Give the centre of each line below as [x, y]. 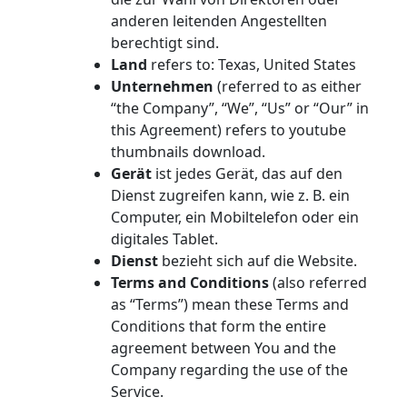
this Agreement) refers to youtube [228, 130]
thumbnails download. [188, 152]
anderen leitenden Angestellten [219, 21]
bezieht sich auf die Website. [258, 261]
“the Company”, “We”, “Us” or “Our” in [240, 108]
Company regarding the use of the [229, 370]
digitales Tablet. [164, 239]
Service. [137, 392]
